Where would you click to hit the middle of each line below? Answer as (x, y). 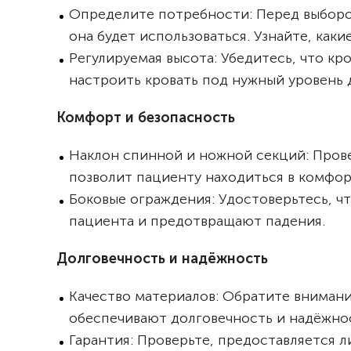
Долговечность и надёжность (162, 259)
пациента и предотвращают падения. (197, 221)
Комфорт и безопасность (146, 118)
